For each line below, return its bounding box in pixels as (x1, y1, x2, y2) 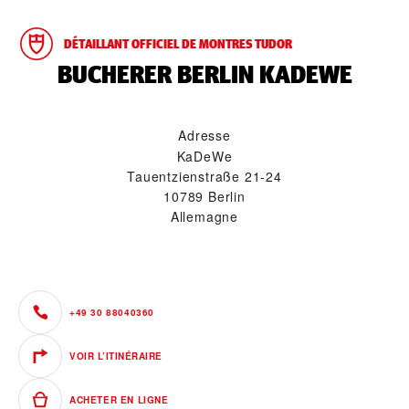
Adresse (178, 126, 231, 145)
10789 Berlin (163, 187, 246, 206)
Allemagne (170, 207, 239, 226)
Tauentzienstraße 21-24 (127, 167, 282, 186)
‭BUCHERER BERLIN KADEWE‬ (57, 58, 352, 92)
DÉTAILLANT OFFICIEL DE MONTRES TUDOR (64, 35, 292, 54)
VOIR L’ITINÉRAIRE (69, 350, 163, 363)
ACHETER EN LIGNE (69, 393, 169, 407)
